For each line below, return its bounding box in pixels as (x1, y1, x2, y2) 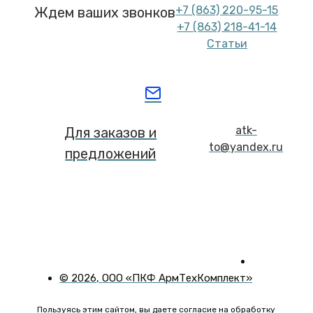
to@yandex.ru (209, 140, 284, 154)
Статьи (206, 37, 247, 50)
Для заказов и (64, 124, 157, 141)
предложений (65, 145, 156, 162)
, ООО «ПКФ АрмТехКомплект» (96, 272, 252, 284)
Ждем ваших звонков (34, 4, 176, 21)
